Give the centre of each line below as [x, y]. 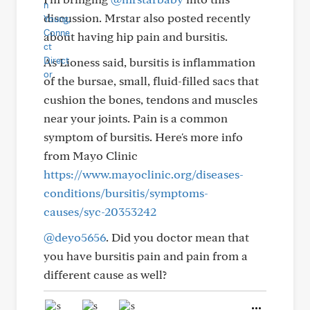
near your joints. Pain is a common [136, 118]
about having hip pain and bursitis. [136, 36]
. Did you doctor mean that [177, 237]
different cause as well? [105, 274]
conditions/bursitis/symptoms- [126, 193]
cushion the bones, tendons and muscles [151, 99]
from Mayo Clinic [91, 155]
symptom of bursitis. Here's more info [143, 137]
